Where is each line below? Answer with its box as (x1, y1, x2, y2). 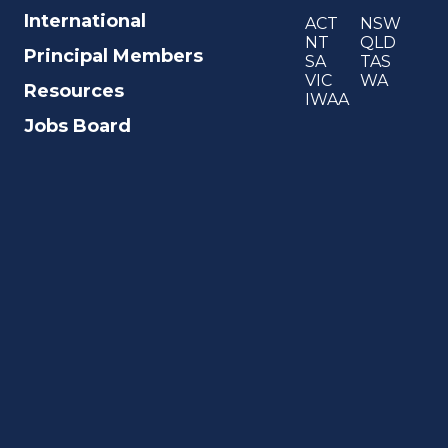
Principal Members (23, 45, 203, 68)
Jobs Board (23, 115, 131, 138)
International (23, 10, 146, 33)
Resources (23, 80, 124, 103)
